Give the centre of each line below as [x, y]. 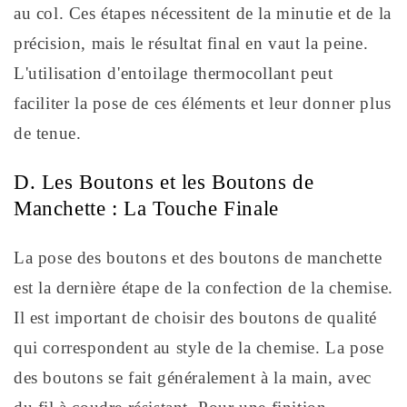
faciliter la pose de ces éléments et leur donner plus [203, 104]
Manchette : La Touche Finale [146, 209]
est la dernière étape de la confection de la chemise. [203, 288]
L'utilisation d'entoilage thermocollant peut [174, 74]
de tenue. [48, 134]
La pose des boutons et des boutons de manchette [198, 258]
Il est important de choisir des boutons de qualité [196, 318]
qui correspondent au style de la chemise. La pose [199, 348]
